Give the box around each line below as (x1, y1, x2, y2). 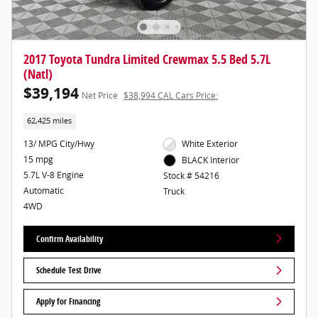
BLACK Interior (182, 153, 240, 166)
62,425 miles (27, 116, 72, 126)
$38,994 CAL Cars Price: (124, 89, 218, 102)
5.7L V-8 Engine (23, 169, 84, 182)
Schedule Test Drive (36, 264, 102, 277)
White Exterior (182, 138, 238, 150)
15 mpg (23, 153, 53, 166)
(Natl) (23, 65, 53, 82)
